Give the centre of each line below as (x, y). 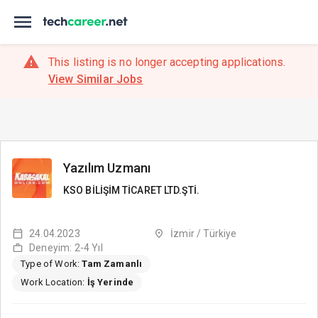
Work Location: (54, 282)
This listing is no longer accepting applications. (167, 62)
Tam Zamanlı (112, 264)
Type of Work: (51, 264)
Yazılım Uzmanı (107, 168)
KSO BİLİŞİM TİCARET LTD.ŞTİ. (131, 190)
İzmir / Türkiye (204, 234)
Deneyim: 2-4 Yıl (66, 248)
